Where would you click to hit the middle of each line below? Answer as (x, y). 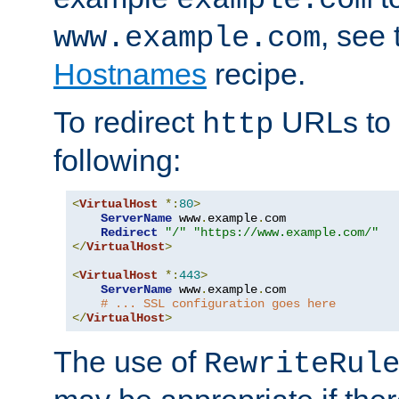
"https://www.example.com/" (286, 232)
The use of (129, 361)
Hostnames (130, 73)
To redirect (128, 122)
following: (117, 160)
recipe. (256, 73)
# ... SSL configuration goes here (218, 303)
